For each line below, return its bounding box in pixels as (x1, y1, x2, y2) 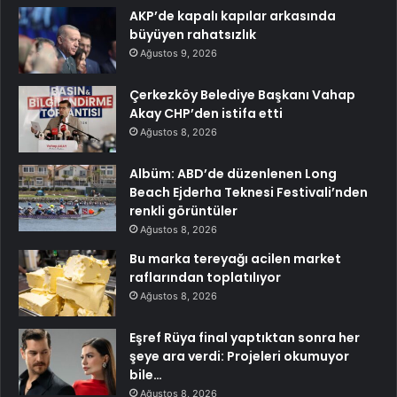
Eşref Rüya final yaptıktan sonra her (129, 328, 360, 346)
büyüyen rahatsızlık (129, 25, 256, 43)
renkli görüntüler (129, 201, 237, 220)
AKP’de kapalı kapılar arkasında (129, 6, 336, 25)
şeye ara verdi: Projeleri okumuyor (129, 346, 349, 365)
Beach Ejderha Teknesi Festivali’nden (129, 183, 368, 201)
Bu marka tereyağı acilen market (129, 249, 341, 268)
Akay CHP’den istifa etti (129, 104, 283, 122)
